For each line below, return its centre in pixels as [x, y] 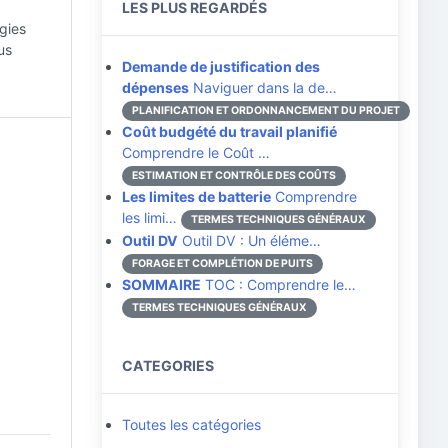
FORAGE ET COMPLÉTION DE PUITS [222, 263]
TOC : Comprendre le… [278, 284]
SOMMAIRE [161, 284]
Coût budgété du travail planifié [229, 131]
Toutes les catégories [191, 424]
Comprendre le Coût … [196, 152]
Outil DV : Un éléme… [249, 240]
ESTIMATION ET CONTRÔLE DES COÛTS [234, 175]
